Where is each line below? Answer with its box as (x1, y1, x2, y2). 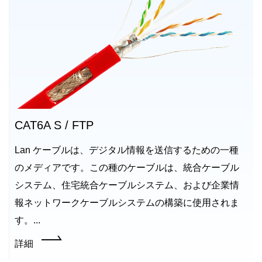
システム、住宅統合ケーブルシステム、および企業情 (15, 180, 239, 190)
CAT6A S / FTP (15, 119, 94, 132)
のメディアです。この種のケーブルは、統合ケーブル (15, 163, 239, 173)
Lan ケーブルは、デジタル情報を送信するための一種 (15, 145, 239, 155)
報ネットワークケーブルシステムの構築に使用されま (15, 198, 239, 208)
